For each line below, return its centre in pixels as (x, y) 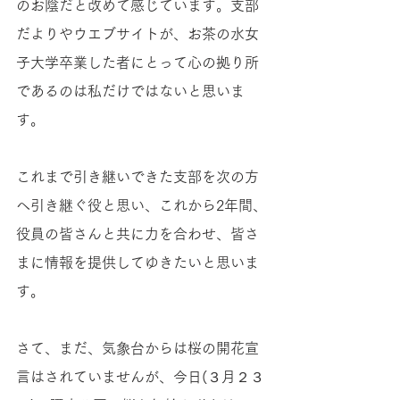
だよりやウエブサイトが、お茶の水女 (137, 34)
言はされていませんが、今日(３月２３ (140, 377)
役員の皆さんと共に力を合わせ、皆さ (137, 234)
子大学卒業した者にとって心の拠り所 (137, 62)
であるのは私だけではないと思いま (130, 91)
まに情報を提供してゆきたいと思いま (137, 262)
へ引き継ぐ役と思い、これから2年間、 (142, 205)
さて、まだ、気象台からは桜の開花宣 (137, 348)
